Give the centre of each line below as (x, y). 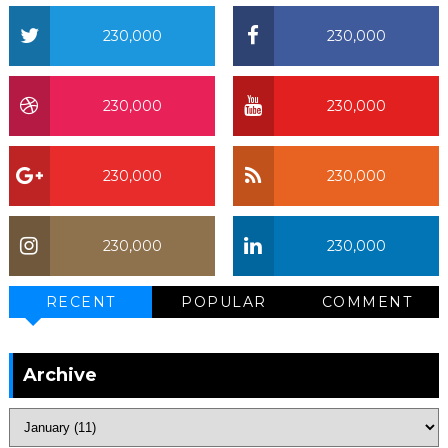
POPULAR (224, 302)
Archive (59, 375)
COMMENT (367, 302)
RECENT (80, 302)
